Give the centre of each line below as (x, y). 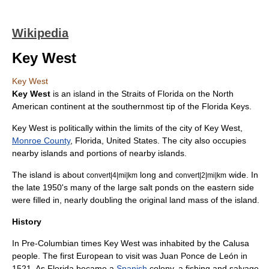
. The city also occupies (202, 141)
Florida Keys (225, 106)
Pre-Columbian (50, 243)
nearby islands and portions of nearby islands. (99, 153)
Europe (90, 256)
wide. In (242, 175)
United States (132, 141)
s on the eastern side (214, 187)
